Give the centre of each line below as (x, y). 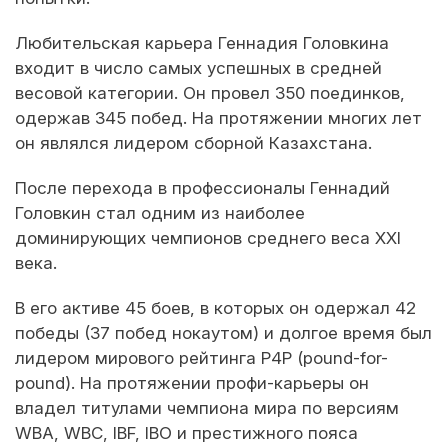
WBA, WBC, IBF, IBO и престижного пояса (186, 433)
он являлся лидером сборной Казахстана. (193, 143)
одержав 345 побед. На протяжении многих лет (218, 118)
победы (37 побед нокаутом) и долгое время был (223, 333)
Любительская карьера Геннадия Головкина (202, 43)
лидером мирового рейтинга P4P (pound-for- (201, 358)
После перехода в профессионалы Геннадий (202, 188)
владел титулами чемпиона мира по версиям (207, 408)
